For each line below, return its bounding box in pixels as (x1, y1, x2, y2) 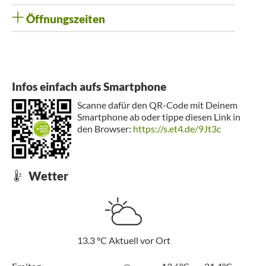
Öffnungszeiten (24, 12, 105, 26)
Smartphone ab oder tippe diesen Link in (77, 110, 240, 122)
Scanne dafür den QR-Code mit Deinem (77, 99, 237, 110)
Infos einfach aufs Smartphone (12, 80, 166, 93)
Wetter (26, 169, 68, 183)
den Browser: (77, 122, 133, 134)
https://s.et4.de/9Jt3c (133, 122, 221, 134)
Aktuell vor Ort (108, 234, 170, 246)
